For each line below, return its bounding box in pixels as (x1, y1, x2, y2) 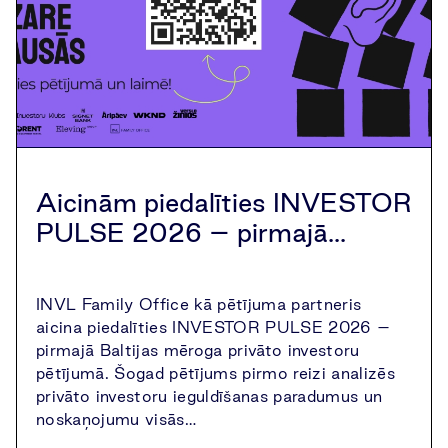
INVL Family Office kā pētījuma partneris (36, 295, 362, 313)
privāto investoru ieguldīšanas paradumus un (36, 387, 383, 405)
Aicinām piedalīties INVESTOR (36, 188, 412, 217)
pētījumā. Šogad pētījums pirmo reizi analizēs (36, 364, 395, 382)
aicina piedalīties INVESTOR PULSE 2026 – (36, 318, 391, 336)
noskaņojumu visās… (36, 410, 196, 428)
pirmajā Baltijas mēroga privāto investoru (36, 341, 360, 359)
